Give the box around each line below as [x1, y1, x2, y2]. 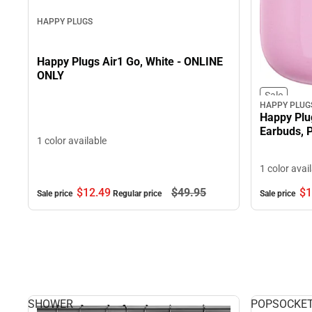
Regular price [113, 188, 164, 198]
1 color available [37, 134, 107, 146]
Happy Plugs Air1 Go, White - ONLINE [37, 54, 126, 68]
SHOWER [28, 297, 73, 311]
